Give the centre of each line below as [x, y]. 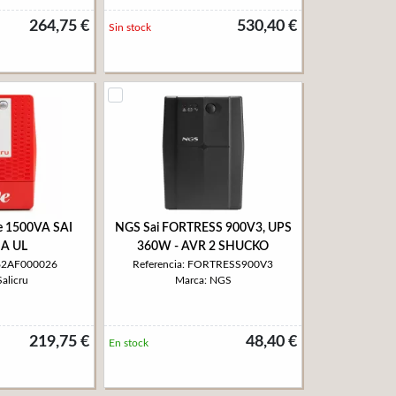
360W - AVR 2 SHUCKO [203, 247]
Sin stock [130, 27]
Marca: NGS [203, 280]
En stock [129, 343]
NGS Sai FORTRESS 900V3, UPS [203, 228]
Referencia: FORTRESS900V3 [203, 264]
